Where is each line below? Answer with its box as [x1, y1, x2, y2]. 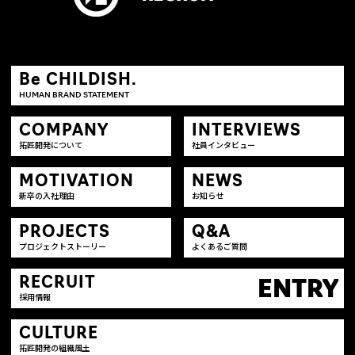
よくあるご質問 [192, 242, 248, 252]
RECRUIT [19, 275, 96, 292]
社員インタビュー [192, 141, 256, 151]
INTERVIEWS [192, 123, 302, 139]
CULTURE [19, 326, 98, 342]
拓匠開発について [19, 141, 82, 151]
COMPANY [19, 123, 109, 139]
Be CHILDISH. [19, 72, 137, 89]
